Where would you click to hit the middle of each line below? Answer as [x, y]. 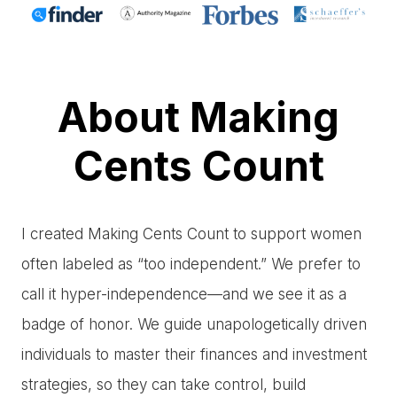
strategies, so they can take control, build [163, 384]
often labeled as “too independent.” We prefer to [191, 264]
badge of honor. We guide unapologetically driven [194, 324]
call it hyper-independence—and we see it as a [184, 294]
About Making [198, 117]
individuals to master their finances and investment [194, 354]
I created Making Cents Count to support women [191, 234]
